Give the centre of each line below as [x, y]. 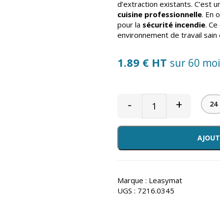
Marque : [133, 180]
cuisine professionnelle [160, 14]
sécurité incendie [174, 25]
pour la [130, 25]
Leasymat [165, 180]
